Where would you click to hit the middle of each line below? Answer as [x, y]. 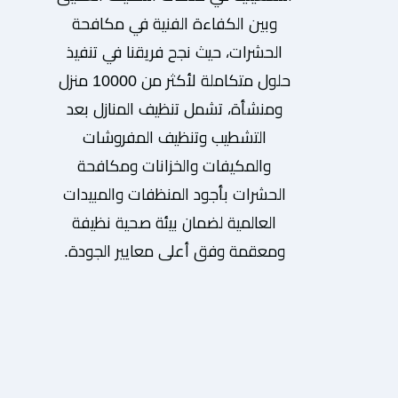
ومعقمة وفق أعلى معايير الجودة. [174, 251]
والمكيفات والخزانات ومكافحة [174, 166]
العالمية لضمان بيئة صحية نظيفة [174, 223]
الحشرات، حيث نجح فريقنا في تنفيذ [174, 52]
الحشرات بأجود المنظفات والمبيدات [174, 194]
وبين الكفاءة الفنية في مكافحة [174, 24]
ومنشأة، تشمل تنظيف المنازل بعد [174, 109]
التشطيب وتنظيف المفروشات [174, 137]
